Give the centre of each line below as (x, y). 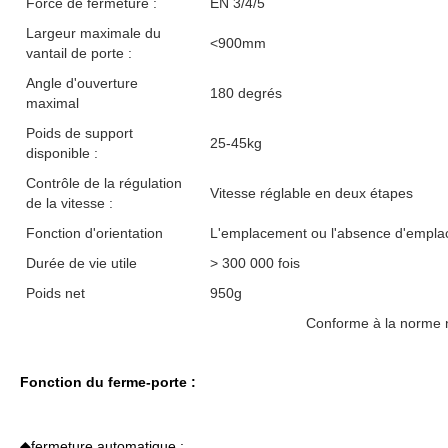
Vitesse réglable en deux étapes (311, 193)
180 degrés (246, 93)
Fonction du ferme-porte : (108, 382)
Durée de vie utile (81, 263)
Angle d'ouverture (82, 83)
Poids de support (79, 133)
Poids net (55, 293)
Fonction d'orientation (94, 233)
